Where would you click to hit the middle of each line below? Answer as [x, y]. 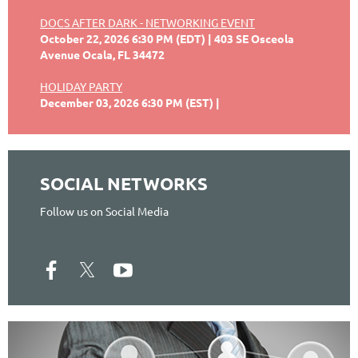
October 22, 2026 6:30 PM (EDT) [123, 38]
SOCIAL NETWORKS [124, 183]
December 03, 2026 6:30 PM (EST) [127, 102]
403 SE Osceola [254, 38]
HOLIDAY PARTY [81, 86]
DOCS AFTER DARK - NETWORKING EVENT [147, 22]
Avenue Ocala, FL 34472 [102, 54]
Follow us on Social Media [104, 211]
